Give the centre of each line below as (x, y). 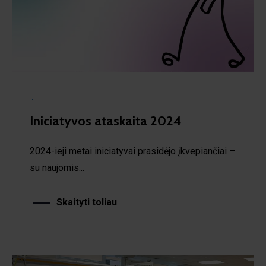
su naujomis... (57, 165)
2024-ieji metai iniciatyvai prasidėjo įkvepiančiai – (132, 148)
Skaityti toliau (87, 199)
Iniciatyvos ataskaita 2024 (106, 118)
